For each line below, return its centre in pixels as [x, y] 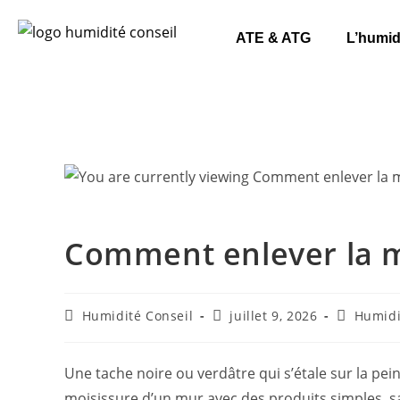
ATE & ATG [273, 38]
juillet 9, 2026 [274, 316]
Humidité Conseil [137, 316]
